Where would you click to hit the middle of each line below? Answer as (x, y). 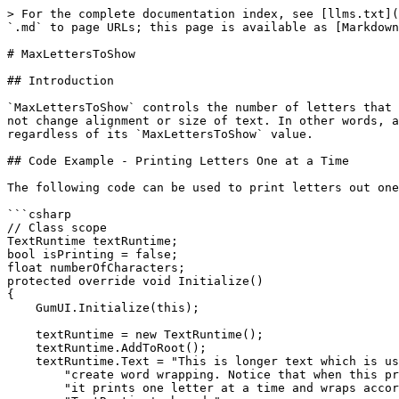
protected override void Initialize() (135, 281)
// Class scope (57, 228)
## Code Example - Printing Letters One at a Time (178, 161)
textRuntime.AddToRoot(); (21, 348)
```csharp (39, 214)
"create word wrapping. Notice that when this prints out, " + (36, 375)
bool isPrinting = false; (93, 254)
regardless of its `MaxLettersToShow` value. (160, 134)
